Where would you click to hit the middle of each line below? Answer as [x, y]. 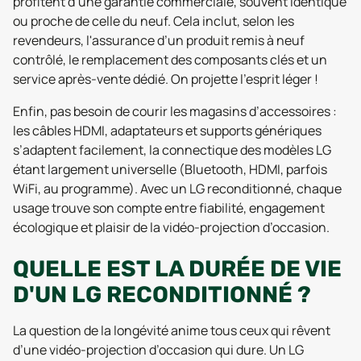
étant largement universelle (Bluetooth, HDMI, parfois [170, 169]
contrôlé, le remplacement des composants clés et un [170, 59]
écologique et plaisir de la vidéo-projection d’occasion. [171, 227]
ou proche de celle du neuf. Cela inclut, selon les [154, 21]
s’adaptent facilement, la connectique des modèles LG [172, 149]
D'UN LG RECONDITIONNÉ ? [162, 294]
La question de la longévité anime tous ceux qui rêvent [172, 330]
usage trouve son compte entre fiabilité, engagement [169, 207]
